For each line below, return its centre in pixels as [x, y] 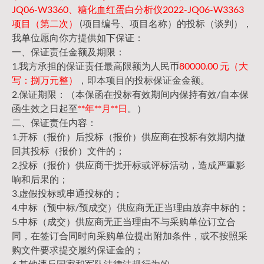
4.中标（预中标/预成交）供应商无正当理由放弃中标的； [130, 207]
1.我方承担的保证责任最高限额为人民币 [95, 66]
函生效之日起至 [45, 108]
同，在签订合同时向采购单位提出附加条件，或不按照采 [130, 236]
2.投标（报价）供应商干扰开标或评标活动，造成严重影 [128, 165]
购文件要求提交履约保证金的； [78, 250]
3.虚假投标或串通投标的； [67, 193]
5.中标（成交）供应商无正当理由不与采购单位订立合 [124, 222]
